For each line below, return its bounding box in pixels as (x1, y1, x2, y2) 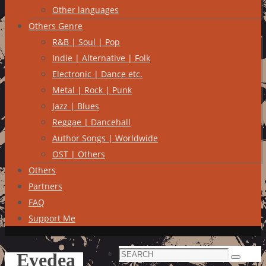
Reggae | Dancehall (52, 116, 131, 128)
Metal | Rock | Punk (52, 84, 132, 96)
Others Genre (28, 20, 83, 31)
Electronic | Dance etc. (52, 68, 142, 80)
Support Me (28, 213, 75, 224)
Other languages (52, 4, 119, 15)
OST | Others (52, 148, 105, 160)
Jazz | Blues (52, 100, 99, 112)
